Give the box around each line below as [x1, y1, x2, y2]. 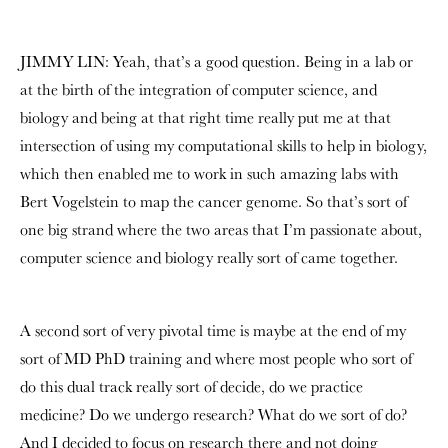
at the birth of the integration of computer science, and [20, 79, 377, 100]
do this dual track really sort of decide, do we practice [20, 376, 363, 397]
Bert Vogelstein [20, 191, 119, 212]
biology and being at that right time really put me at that [20, 107, 391, 128]
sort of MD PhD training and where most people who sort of [20, 348, 412, 369]
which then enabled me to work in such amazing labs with [20, 163, 399, 184]
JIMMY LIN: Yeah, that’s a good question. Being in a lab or [20, 51, 413, 72]
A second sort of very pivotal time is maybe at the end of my [20, 320, 406, 341]
